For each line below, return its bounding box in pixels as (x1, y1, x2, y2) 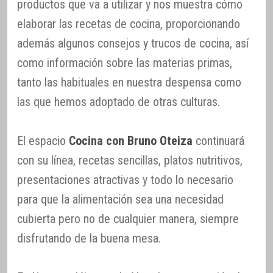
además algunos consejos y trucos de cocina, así (17, 36, 249, 51)
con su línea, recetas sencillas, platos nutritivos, (17, 153, 243, 168)
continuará (193, 133, 244, 149)
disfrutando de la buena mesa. (17, 231, 161, 246)
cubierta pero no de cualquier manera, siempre (17, 211, 239, 227)
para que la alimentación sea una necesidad (17, 192, 224, 207)
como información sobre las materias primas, (17, 55, 232, 71)
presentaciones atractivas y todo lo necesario (17, 172, 233, 188)
